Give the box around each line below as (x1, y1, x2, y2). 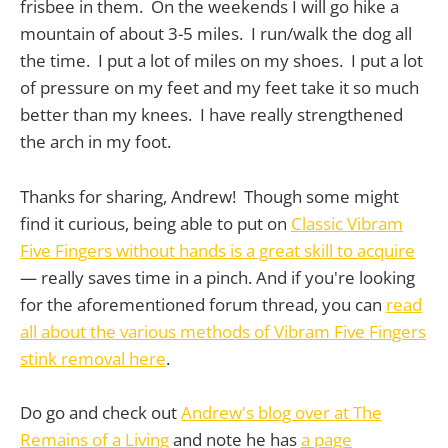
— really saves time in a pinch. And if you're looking (20, 265, 415, 289)
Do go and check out (20, 400, 181, 424)
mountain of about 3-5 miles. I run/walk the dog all (20, 22, 412, 46)
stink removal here (20, 346, 166, 370)
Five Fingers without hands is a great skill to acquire (20, 238, 415, 262)
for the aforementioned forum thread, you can (20, 292, 386, 316)
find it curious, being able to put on (20, 211, 291, 235)
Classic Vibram (291, 211, 403, 235)
